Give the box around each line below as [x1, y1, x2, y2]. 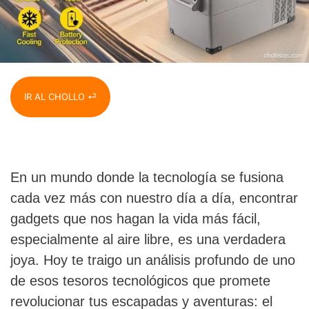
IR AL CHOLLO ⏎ [24, 90, 97, 102]
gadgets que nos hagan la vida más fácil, [10, 210, 261, 226]
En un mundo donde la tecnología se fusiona [10, 169, 283, 185]
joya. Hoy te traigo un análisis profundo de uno [10, 252, 295, 268]
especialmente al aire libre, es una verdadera [10, 231, 286, 247]
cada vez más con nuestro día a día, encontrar [10, 190, 298, 206]
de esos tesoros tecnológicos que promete [10, 272, 270, 288]
